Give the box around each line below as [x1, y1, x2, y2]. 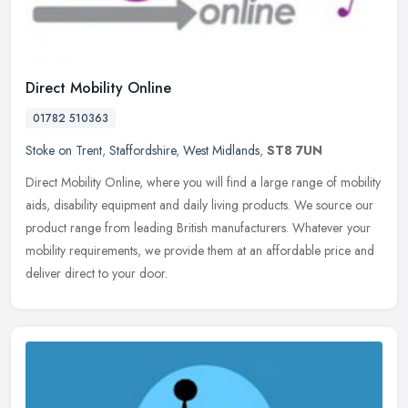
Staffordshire [109, 141, 176, 160]
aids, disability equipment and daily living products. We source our [25, 196, 373, 215]
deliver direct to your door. [25, 264, 168, 283]
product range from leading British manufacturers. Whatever [25, 219, 343, 238]
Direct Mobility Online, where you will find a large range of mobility [25, 173, 381, 192]
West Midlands [183, 141, 260, 160]
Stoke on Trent [25, 141, 102, 160]
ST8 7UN [267, 141, 322, 160]
